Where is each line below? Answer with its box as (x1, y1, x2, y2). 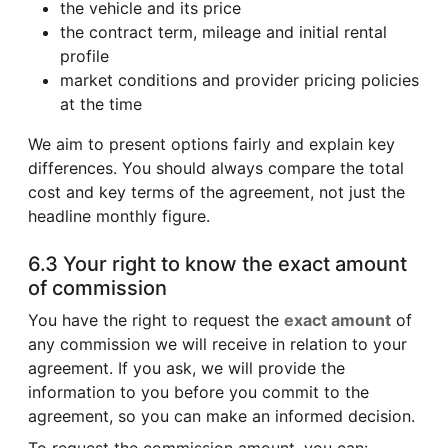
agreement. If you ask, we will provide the (28, 357, 345, 378)
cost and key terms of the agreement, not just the (28, 181, 405, 202)
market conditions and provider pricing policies (60, 69, 419, 90)
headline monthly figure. (28, 205, 210, 226)
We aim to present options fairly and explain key (28, 133, 395, 154)
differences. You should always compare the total (28, 157, 404, 178)
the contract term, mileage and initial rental (60, 21, 387, 42)
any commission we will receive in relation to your (28, 333, 407, 354)
